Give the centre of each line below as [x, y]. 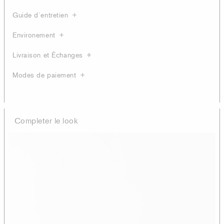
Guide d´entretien [40, 15]
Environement [34, 35]
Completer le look [46, 120]
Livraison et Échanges [48, 55]
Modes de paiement [44, 75]
